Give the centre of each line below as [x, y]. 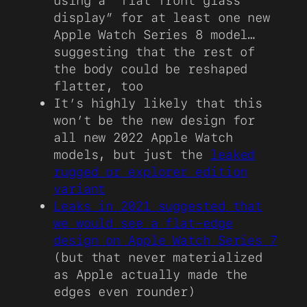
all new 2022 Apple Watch [143, 137]
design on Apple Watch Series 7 [165, 240]
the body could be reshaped [151, 69]
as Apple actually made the [151, 274]
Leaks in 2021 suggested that [158, 206]
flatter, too [98, 86]
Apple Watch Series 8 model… [155, 35]
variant [80, 189]
